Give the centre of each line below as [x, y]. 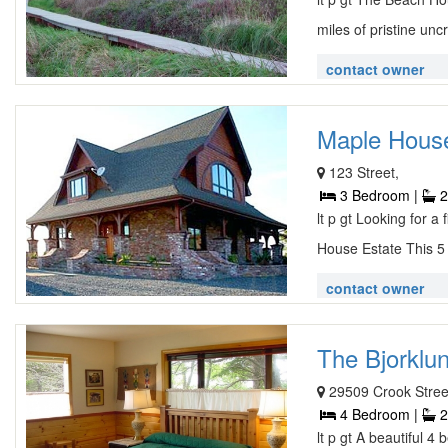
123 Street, [364, 172]
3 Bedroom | [379, 195]
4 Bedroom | [379, 414]
